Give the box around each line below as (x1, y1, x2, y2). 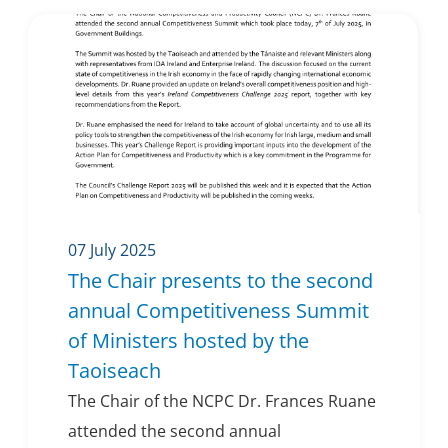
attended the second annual (68, 420, 281, 443)
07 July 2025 (68, 239, 156, 262)
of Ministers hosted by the (68, 327, 309, 355)
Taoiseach (68, 357, 161, 385)
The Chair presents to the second (68, 267, 373, 295)
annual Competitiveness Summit (68, 297, 369, 325)
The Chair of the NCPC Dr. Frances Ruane (68, 390, 376, 413)
